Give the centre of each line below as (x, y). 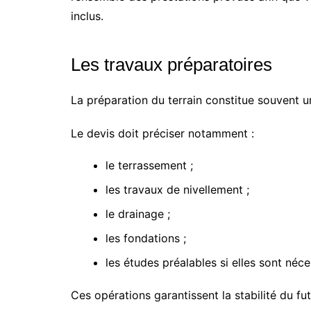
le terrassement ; (149, 165)
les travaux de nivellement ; (177, 190)
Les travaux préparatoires (171, 65)
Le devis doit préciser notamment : (162, 133)
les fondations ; (146, 238)
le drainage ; (138, 214)
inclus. (87, 16)
